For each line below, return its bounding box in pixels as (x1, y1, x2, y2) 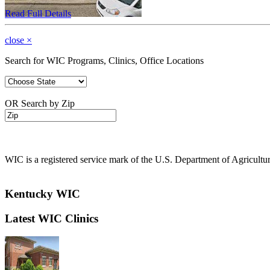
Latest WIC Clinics (5, 212, 98, 225)
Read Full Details (5, 8, 71, 19)
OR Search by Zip (5, 98, 75, 109)
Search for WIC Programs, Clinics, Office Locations (5, 55, 204, 66)
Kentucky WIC (5, 187, 80, 200)
